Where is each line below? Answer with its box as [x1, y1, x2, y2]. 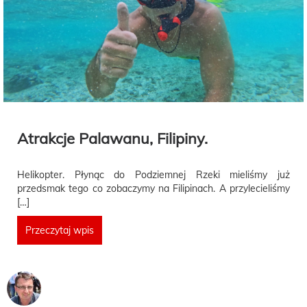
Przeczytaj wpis [25, 224, 94, 237]
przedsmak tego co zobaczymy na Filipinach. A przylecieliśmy [17, 182, 290, 195]
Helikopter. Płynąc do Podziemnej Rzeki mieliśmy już [17, 169, 290, 182]
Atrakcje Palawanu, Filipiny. [17, 129, 208, 149]
